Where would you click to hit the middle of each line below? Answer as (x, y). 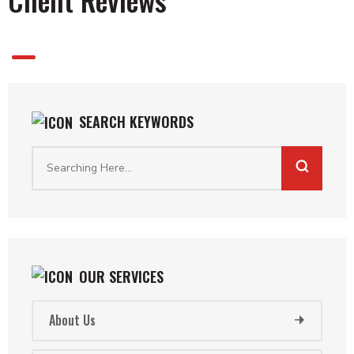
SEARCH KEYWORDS (134, 122)
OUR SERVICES (119, 276)
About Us (72, 320)
